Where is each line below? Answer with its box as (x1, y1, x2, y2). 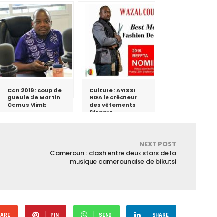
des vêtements (89, 100, 136, 108)
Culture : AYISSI (89, 86, 136, 94)
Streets (89, 108, 113, 116)
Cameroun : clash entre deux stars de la (50, 148, 176, 157)
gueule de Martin (7, 93, 60, 101)
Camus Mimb (7, 100, 46, 108)
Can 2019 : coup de (7, 86, 62, 94)
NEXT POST (139, 139, 176, 149)
